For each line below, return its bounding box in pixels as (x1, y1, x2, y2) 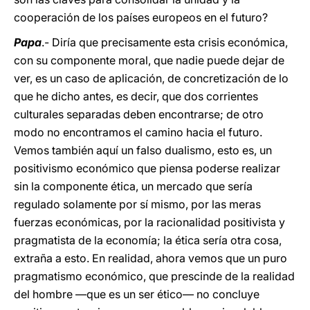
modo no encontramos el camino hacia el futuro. (14, 125, 262, 139)
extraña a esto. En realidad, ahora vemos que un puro (14, 251, 287, 265)
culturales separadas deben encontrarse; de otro (14, 107, 264, 121)
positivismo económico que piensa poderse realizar (14, 161, 280, 175)
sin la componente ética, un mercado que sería (14, 179, 253, 193)
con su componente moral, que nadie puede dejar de (14, 53, 284, 67)
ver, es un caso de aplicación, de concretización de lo (14, 71, 289, 85)
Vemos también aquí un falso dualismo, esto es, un (14, 143, 272, 157)
